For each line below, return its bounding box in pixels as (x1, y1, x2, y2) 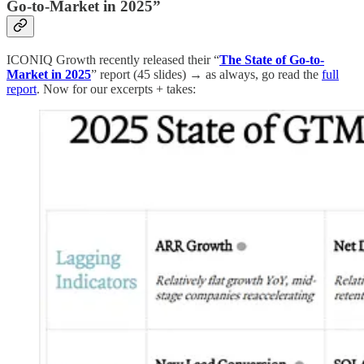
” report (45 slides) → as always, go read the (91, 67, 322, 81)
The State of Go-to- (219, 52, 324, 67)
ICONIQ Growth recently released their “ (6, 52, 219, 67)
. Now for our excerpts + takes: (37, 81, 196, 96)
